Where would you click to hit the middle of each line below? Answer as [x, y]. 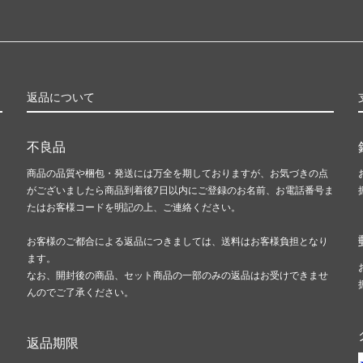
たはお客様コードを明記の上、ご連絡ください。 [134, 207]
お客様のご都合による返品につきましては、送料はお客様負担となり [177, 241]
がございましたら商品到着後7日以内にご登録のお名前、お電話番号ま [180, 190]
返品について [61, 96]
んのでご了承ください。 [80, 292]
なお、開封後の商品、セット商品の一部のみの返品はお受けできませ [177, 275]
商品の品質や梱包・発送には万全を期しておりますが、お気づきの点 [177, 173]
